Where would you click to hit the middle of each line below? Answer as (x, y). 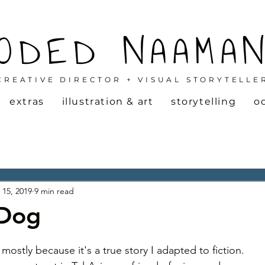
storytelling (204, 101)
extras (27, 101)
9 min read (54, 191)
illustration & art (108, 101)
